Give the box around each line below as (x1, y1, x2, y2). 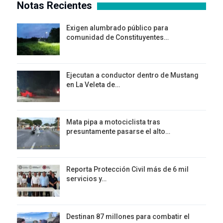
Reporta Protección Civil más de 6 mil (66, 165, 189, 174)
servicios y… (66, 175, 107, 183)
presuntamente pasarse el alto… (66, 127, 170, 136)
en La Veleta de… (66, 80, 120, 89)
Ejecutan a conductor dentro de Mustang (66, 71, 199, 79)
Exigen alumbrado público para (66, 24, 168, 32)
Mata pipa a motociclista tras (66, 118, 160, 126)
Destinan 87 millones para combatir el (66, 212, 190, 221)
